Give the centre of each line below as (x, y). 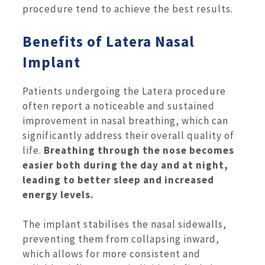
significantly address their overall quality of (128, 135)
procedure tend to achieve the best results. (128, 9)
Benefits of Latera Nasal (109, 42)
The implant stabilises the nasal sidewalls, (125, 224)
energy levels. (58, 194)
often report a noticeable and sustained (119, 106)
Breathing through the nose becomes (139, 150)
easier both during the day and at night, (125, 165)
